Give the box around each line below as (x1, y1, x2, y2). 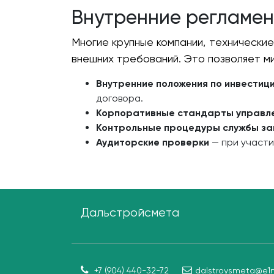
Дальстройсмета (81, 206, 179, 220)
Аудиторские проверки (96, 136, 209, 149)
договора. (96, 92, 143, 105)
